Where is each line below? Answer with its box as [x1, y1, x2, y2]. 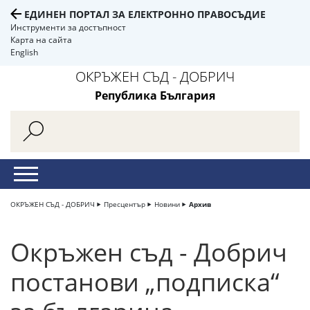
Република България [95, 88, 215, 103]
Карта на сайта [10, 34, 72, 46]
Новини [154, 199, 180, 209]
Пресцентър [104, 199, 145, 209]
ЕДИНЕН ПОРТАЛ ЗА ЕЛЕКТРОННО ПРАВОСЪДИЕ [24, 8, 266, 21]
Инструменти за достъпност [10, 21, 126, 33]
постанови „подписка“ [10, 265, 280, 299]
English [10, 46, 38, 58]
